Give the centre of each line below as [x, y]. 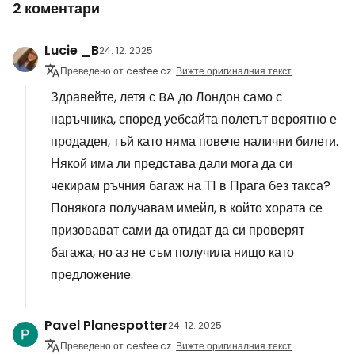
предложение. [92, 274]
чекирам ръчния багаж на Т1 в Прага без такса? [191, 185]
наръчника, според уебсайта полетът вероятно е [194, 119]
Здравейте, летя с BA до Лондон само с [166, 97]
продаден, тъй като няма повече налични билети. [195, 141]
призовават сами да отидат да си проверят [177, 230]
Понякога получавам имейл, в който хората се [187, 208]
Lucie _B [72, 50]
